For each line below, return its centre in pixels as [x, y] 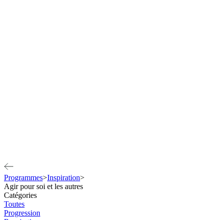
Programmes [23, 177]
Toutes [14, 204]
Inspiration [64, 177]
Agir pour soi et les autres [43, 186]
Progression [22, 213]
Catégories [20, 195]
